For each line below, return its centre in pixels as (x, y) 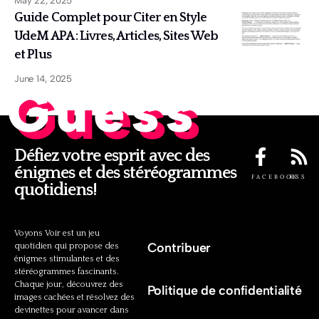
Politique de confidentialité (224, 290)
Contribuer (179, 247)
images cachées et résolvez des (74, 298)
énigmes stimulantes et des (67, 259)
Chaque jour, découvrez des (69, 285)
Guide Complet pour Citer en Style (111, 18)
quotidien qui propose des (67, 246)
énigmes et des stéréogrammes (125, 173)
